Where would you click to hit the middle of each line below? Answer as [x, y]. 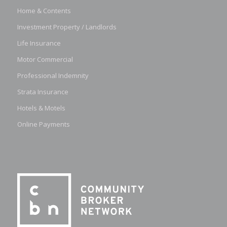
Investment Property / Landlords [67, 27]
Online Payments [43, 124]
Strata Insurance [43, 92]
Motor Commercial [45, 60]
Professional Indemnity [53, 76]
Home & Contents [44, 11]
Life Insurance [39, 43]
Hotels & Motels [41, 108]
